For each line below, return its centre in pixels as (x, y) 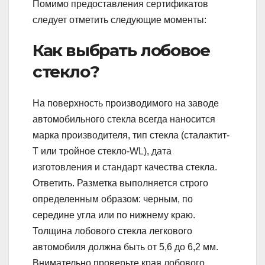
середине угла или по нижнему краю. (114, 215)
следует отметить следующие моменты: (119, 20)
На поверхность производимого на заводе (126, 104)
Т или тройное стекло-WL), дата (102, 151)
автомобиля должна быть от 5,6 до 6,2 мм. (125, 247)
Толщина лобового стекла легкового (112, 231)
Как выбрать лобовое (121, 50)
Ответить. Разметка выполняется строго (120, 183)
